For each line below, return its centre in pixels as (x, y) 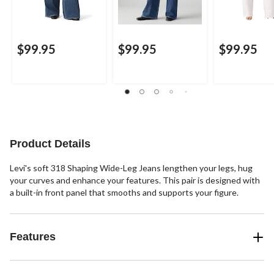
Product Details (50, 144)
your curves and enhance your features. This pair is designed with (135, 180)
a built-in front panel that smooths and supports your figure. (124, 193)
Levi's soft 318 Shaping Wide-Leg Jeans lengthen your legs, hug (131, 168)
